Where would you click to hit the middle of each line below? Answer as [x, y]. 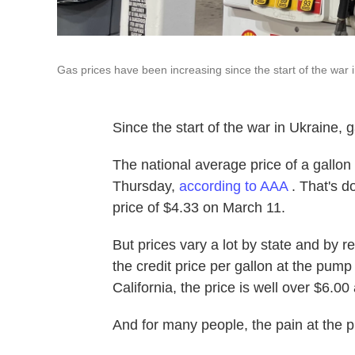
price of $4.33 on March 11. [199, 208]
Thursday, [146, 187]
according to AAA [235, 187]
